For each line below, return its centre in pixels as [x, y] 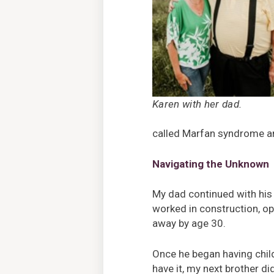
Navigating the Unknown [211, 164]
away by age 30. [189, 224]
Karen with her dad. [197, 104]
